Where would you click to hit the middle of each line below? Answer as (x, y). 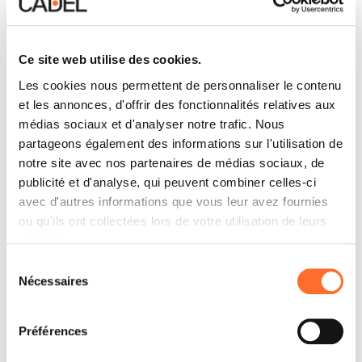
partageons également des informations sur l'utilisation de (181, 143)
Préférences (53, 331)
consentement (44, 304)
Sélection (30, 265)
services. (45, 240)
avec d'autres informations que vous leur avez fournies (173, 201)
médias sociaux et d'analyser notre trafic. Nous (152, 124)
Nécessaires (54, 281)
